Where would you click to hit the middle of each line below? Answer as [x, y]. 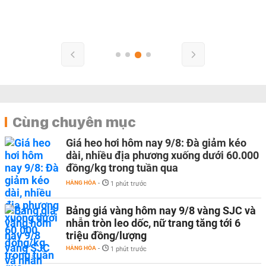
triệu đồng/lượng [106, 235]
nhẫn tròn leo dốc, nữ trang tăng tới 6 [153, 223]
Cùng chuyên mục [74, 121]
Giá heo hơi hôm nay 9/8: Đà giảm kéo [156, 142]
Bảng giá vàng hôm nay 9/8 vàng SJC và [161, 210]
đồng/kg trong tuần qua [122, 167]
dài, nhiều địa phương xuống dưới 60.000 [162, 155]
